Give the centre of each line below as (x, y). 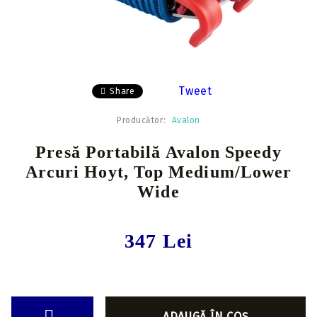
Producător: (142, 120)
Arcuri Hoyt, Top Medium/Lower (158, 172)
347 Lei (158, 241)
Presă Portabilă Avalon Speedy (158, 152)
